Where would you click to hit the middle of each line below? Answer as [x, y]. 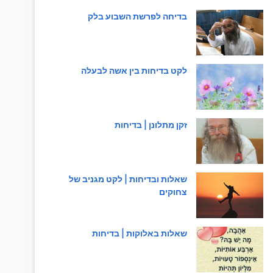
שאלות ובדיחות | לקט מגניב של [128, 179]
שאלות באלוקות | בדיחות [139, 233]
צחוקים [173, 192]
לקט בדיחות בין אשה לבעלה [134, 71]
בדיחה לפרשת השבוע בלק [137, 16]
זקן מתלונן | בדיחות [151, 125]
